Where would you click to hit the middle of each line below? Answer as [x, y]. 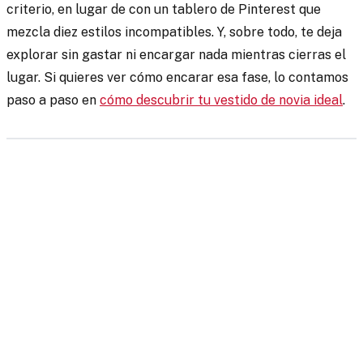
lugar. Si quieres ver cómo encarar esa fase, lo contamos [177, 77]
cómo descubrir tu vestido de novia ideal [221, 100]
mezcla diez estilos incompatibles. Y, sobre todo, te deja [174, 32]
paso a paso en [53, 100]
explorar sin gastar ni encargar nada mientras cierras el [176, 54]
